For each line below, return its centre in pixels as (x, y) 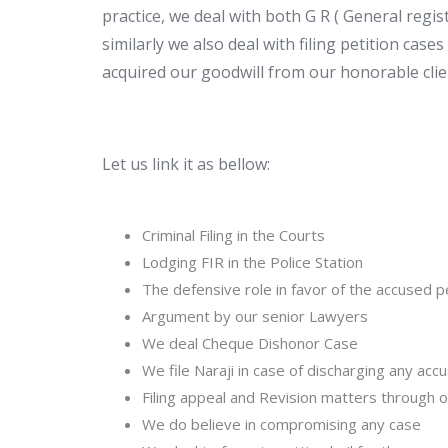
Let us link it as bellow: (186, 164)
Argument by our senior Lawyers (255, 316)
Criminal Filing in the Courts (233, 235)
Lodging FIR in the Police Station (252, 262)
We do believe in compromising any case (281, 424)
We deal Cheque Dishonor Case (250, 343)
